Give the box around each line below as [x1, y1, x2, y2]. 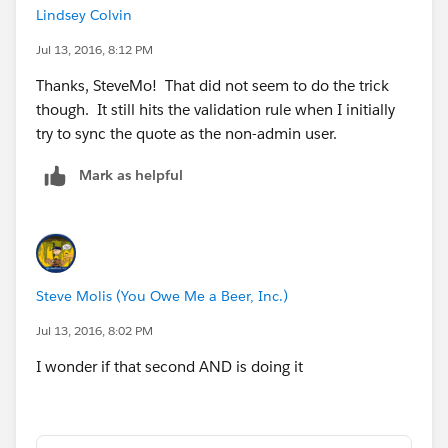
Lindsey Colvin [36, 5, 132, 24]
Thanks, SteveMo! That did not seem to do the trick [36, 75, 389, 95]
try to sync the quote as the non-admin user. [36, 123, 337, 143]
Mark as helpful [79, 165, 183, 184]
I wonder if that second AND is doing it [36, 356, 307, 376]
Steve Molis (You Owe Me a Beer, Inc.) [36, 286, 288, 305]
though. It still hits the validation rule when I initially [36, 99, 395, 119]
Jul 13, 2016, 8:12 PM [36, 40, 153, 58]
